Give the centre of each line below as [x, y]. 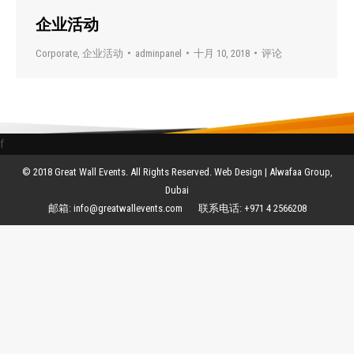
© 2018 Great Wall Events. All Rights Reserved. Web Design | [145, 171]
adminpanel [158, 53]
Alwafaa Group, [301, 171]
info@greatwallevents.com [128, 208]
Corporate [56, 53]
